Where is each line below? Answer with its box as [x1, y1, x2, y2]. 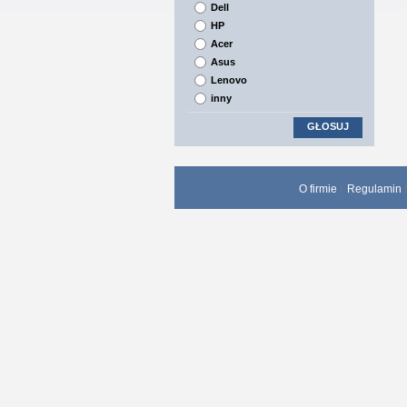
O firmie [299, 183, 337, 195]
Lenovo [211, 74, 247, 85]
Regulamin [347, 183, 402, 195]
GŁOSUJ [307, 121, 349, 132]
